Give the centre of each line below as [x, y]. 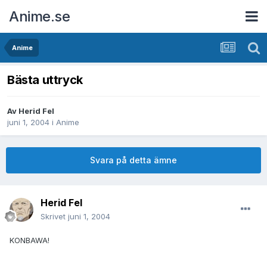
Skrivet [54, 217]
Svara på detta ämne [133, 160]
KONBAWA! [30, 240]
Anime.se [39, 16]
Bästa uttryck [45, 80]
